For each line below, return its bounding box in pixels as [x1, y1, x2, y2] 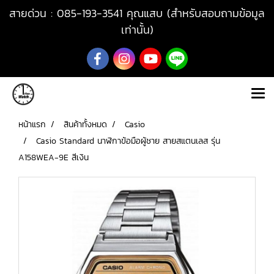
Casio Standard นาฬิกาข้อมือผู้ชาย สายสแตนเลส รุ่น [36, 135, 220, 147]
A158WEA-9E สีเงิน [18, 151, 89, 164]
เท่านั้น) [120, 21, 154, 38]
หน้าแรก [18, 118, 46, 131]
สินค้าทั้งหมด [64, 118, 107, 131]
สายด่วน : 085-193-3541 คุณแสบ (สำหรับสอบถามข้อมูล [9, 5, 265, 21]
